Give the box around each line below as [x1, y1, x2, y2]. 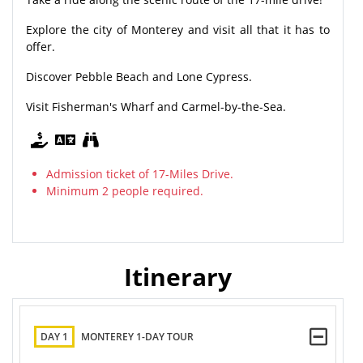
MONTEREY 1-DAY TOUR [81, 330, 194, 344]
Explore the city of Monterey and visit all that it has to [26, 21, 330, 37]
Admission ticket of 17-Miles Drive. [46, 165, 233, 181]
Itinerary [124, 259, 232, 293]
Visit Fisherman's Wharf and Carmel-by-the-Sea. [26, 98, 286, 114]
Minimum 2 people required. [46, 182, 203, 199]
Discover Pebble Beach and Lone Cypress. [26, 68, 252, 84]
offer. [26, 38, 58, 54]
